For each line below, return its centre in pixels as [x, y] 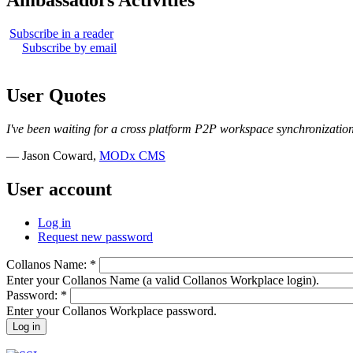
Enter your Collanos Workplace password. [111, 310]
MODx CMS [132, 155]
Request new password [95, 236]
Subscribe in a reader [61, 33]
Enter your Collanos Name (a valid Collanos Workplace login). [163, 280]
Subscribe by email [69, 47]
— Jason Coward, [53, 155]
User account [59, 189]
